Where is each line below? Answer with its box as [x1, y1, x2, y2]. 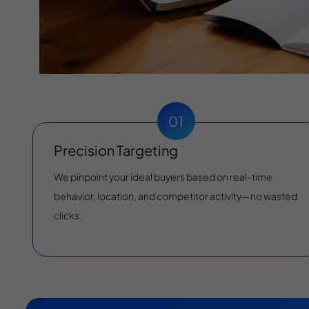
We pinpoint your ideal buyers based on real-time [54, 170, 272, 183]
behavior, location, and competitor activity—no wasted [54, 190, 297, 203]
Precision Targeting [54, 141, 178, 159]
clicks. [54, 209, 82, 222]
